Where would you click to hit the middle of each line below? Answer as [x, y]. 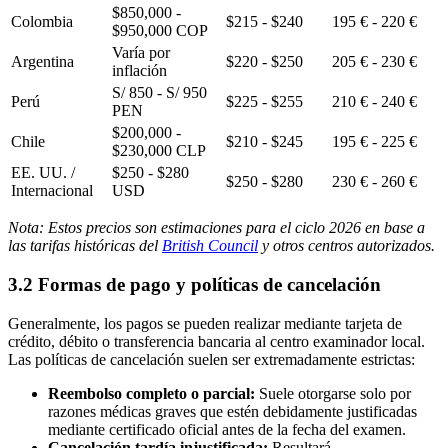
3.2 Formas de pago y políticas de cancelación [194, 285]
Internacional [52, 191]
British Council [210, 246]
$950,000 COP [160, 31]
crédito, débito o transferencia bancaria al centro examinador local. [216, 341]
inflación [139, 71]
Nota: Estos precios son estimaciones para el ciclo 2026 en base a [216, 228]
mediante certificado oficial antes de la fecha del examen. [227, 429]
